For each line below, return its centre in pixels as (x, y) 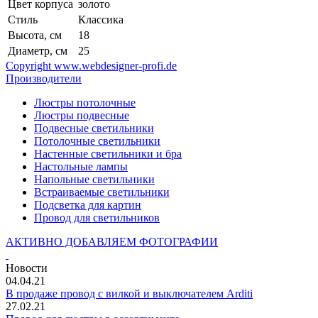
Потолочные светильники (97, 141)
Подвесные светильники (94, 128)
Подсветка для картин (88, 204)
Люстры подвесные (82, 115)
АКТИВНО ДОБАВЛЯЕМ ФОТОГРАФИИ (112, 241)
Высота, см (35, 35)
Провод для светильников (97, 217)
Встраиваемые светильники (102, 192)
